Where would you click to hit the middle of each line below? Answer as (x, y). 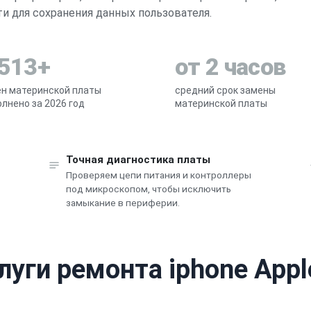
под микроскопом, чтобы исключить (148, 188)
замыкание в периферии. (123, 202)
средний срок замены (225, 90)
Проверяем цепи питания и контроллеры (158, 175)
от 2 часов (230, 66)
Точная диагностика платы (138, 159)
